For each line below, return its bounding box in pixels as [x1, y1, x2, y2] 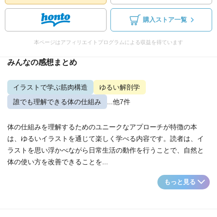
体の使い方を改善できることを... [7, 158, 108, 166]
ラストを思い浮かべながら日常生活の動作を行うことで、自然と [7, 146, 204, 154]
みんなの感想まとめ [7, 58, 77, 66]
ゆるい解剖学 [99, 83, 140, 91]
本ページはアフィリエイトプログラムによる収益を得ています [34, 39, 183, 45]
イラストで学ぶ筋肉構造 [13, 83, 88, 91]
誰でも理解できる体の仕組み [13, 98, 101, 106]
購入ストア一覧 [142, 16, 187, 23]
